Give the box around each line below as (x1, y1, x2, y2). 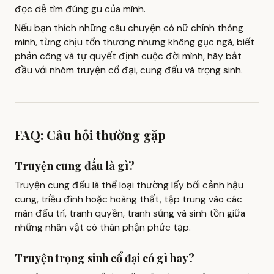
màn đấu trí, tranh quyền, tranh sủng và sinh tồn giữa (15, 207, 245, 220)
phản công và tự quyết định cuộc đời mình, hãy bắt (15, 50, 242, 62)
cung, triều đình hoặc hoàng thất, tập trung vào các (15, 193, 242, 206)
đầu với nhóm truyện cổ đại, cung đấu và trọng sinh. (15, 64, 243, 76)
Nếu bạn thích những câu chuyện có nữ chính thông (15, 21, 243, 34)
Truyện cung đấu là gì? (15, 158, 135, 174)
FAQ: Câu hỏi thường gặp (15, 125, 166, 143)
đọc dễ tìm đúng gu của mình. (15, 2, 146, 15)
